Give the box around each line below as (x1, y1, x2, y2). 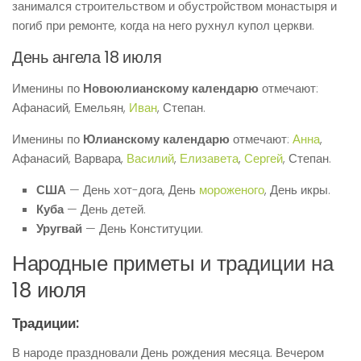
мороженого (199, 181, 264, 198)
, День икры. (264, 181, 330, 198)
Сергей (244, 150, 283, 167)
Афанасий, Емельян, (12, 99, 129, 116)
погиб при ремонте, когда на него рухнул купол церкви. (12, 17, 314, 34)
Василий (127, 150, 174, 167)
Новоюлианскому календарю (83, 80, 259, 97)
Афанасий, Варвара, (12, 150, 127, 167)
